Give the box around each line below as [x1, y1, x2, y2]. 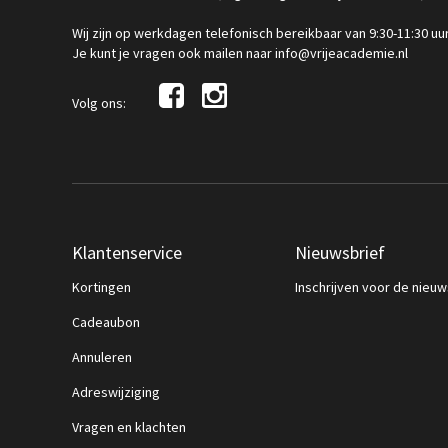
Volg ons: [72, 94, 129, 112]
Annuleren [72, 348, 132, 366]
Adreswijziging [72, 383, 160, 401]
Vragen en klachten [72, 418, 186, 436]
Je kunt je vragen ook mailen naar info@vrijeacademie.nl [72, 44, 408, 62]
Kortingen [72, 278, 131, 296]
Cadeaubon [72, 313, 140, 331]
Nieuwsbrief [294, 241, 385, 264]
